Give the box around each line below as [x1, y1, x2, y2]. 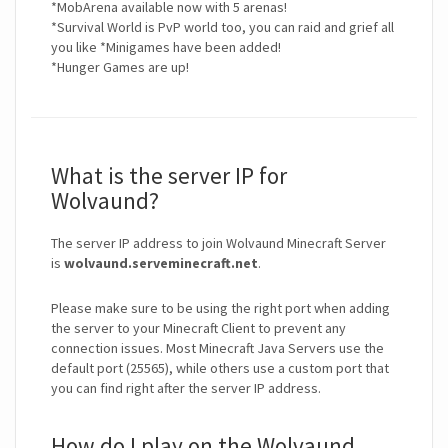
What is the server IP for [51, 161, 287, 191]
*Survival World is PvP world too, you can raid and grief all [51, 18, 394, 37]
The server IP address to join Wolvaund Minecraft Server [51, 234, 386, 253]
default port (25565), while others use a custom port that [51, 359, 389, 378]
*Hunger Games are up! [51, 58, 189, 77]
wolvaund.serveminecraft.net [64, 254, 258, 273]
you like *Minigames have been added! [51, 38, 281, 57]
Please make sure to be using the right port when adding [51, 299, 390, 318]
